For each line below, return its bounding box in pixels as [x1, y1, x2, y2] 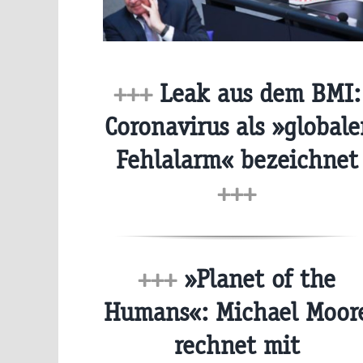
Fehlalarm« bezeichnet [115, 143, 358, 176]
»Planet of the [177, 263, 335, 295]
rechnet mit [173, 329, 300, 361]
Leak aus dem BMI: [152, 77, 361, 109]
